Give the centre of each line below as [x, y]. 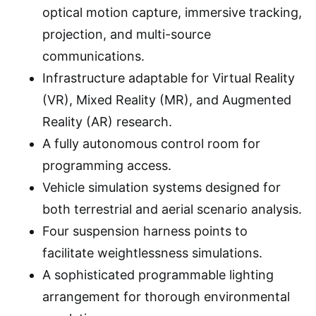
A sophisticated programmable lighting [158, 275]
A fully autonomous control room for [151, 144]
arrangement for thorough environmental [166, 297]
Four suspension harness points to [145, 231]
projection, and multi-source [127, 34]
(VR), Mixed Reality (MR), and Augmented [167, 100]
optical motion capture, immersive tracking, [172, 12]
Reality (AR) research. [107, 122]
